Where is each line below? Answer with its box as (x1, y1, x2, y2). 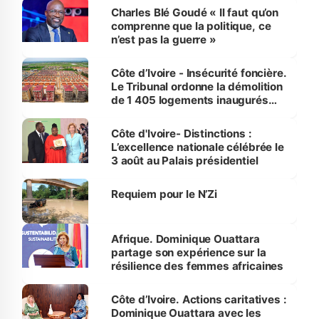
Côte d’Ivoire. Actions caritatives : (110, 292, 287, 306)
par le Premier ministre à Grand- (110, 107, 278, 121)
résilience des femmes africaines (110, 258, 284, 273)
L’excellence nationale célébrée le (110, 140, 284, 155)
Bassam (110, 120, 154, 135)
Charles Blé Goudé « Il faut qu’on (110, 6, 278, 20)
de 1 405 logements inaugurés (110, 93, 268, 108)
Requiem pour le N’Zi (110, 187, 217, 202)
